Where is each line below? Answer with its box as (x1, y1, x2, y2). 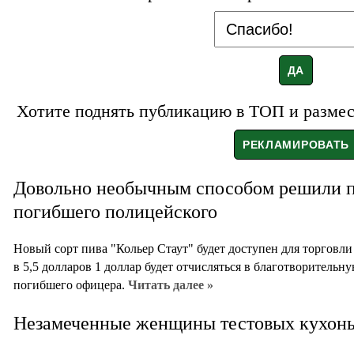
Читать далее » (128, 278, 213, 292)
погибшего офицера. (13, 278, 128, 292)
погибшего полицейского (13, 201, 217, 223)
